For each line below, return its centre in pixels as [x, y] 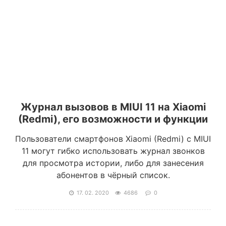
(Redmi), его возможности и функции [113, 119]
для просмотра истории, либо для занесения [113, 163]
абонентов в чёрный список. [113, 175]
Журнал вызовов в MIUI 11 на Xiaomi [113, 107]
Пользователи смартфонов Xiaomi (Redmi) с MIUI [113, 139]
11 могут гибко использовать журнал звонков [113, 151]
